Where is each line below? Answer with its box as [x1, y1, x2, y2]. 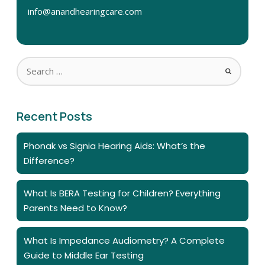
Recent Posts [17, 108, 92, 124]
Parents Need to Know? [24, 201, 127, 214]
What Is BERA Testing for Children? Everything [24, 186, 221, 199]
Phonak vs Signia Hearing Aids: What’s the [24, 139, 205, 152]
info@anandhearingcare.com [25, 5, 142, 17]
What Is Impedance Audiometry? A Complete [24, 234, 225, 247]
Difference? [24, 154, 75, 167]
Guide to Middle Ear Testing [24, 248, 144, 261]
